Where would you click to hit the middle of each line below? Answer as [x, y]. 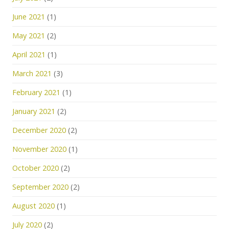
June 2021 [29, 17]
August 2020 [33, 206]
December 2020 [39, 130]
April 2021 [29, 54]
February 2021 [36, 92]
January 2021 [34, 111]
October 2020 [36, 168]
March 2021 [32, 73]
